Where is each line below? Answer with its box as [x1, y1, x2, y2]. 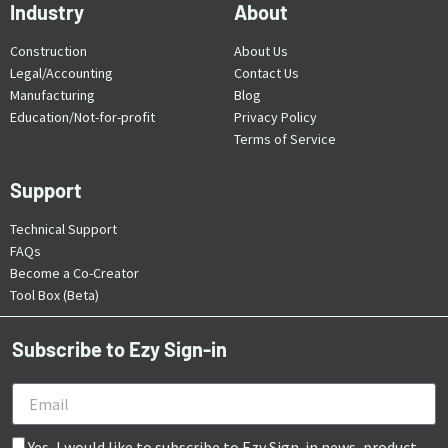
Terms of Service [234, 129, 336, 148]
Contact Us [234, 63, 299, 82]
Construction [10, 41, 87, 60]
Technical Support [10, 219, 117, 238]
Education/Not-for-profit [10, 107, 155, 126]
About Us [234, 41, 288, 60]
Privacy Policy [234, 107, 317, 126]
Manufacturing [10, 85, 95, 104]
